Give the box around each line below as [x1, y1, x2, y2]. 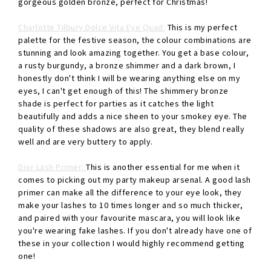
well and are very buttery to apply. [18, 136, 153, 148]
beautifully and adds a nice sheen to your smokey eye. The [18, 111, 247, 122]
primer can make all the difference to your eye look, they [18, 187, 242, 198]
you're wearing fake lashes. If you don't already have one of [18, 225, 252, 237]
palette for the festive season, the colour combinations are [18, 34, 252, 46]
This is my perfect [165, 22, 238, 33]
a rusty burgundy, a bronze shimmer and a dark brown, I [18, 60, 235, 71]
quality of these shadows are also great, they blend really [18, 123, 244, 135]
